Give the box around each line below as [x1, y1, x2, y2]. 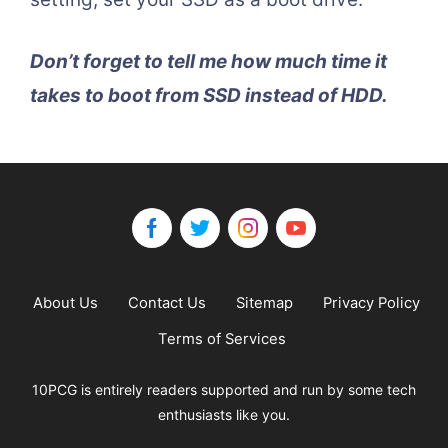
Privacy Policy [323, 294, 420, 313]
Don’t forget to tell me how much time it [30, 50, 387, 74]
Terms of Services [157, 330, 286, 349]
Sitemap [236, 294, 293, 313]
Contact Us [128, 294, 206, 313]
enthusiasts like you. [158, 406, 290, 424]
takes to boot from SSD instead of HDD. [30, 84, 388, 108]
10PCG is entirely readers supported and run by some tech [32, 381, 416, 399]
